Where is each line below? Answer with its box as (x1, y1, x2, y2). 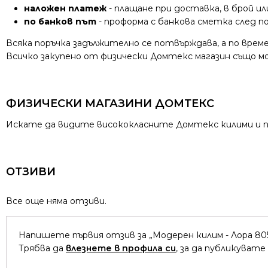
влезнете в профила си (66, 242, 176, 254)
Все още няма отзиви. (6, 195, 106, 206)
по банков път (24, 16, 96, 27)
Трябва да (19, 242, 66, 254)
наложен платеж (24, 2, 106, 14)
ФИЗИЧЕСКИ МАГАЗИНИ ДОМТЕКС (6, 96, 214, 110)
